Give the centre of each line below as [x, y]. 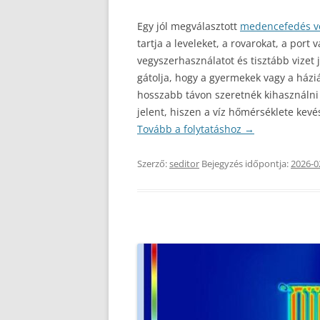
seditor [184, 164]
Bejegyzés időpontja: [245, 164]
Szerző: [153, 164]
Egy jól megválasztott [189, 26]
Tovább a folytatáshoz [191, 129]
